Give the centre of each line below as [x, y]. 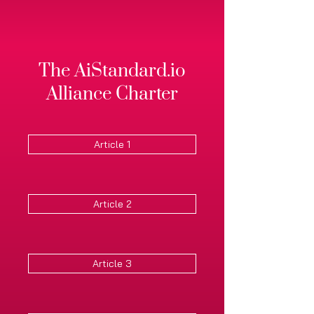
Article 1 [112, 144]
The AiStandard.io [112, 71]
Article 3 [112, 264]
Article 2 [112, 204]
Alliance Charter [112, 94]
